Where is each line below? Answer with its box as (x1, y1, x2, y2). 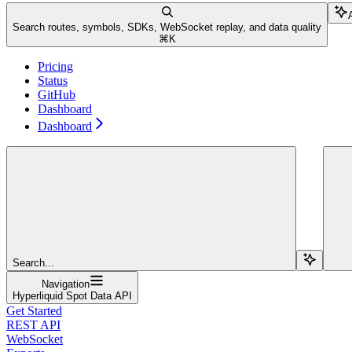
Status (38, 73, 68, 87)
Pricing (38, 59, 73, 73)
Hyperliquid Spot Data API (13, 289, 132, 302)
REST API (6, 317, 60, 332)
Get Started (6, 303, 62, 317)
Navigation (41, 277, 90, 290)
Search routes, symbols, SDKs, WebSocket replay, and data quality (13, 20, 321, 33)
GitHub (38, 87, 75, 101)
